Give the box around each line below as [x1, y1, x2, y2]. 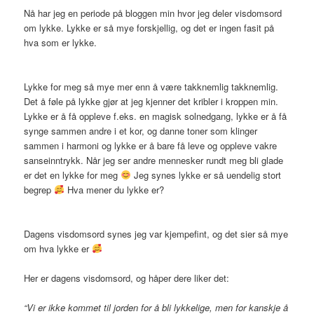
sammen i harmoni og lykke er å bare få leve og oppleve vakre [24, 138, 278, 152]
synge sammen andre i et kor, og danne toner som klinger [24, 123, 258, 137]
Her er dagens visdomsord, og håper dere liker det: [24, 271, 230, 285]
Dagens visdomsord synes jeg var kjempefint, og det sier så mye [24, 226, 289, 240]
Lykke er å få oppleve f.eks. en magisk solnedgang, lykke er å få [24, 109, 287, 123]
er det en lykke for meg [24, 168, 121, 182]
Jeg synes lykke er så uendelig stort [130, 168, 281, 182]
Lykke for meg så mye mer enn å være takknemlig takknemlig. [24, 79, 279, 93]
